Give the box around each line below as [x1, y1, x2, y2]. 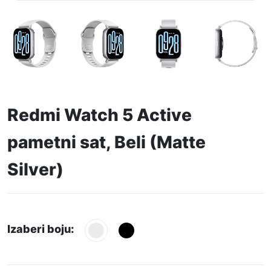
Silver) [7, 159, 64, 180]
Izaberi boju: [7, 223, 74, 235]
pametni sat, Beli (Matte [7, 132, 206, 152]
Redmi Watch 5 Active [7, 105, 192, 125]
